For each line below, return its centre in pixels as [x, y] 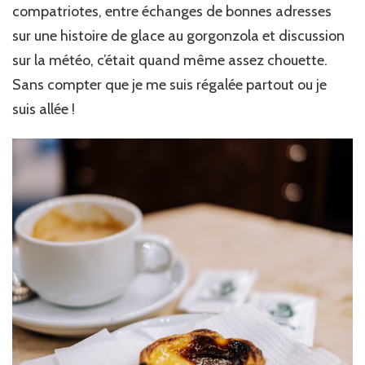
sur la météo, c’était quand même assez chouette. [170, 61]
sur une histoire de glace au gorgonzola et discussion [178, 36]
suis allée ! [44, 110]
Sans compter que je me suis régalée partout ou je [169, 85]
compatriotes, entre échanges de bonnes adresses [172, 12]
